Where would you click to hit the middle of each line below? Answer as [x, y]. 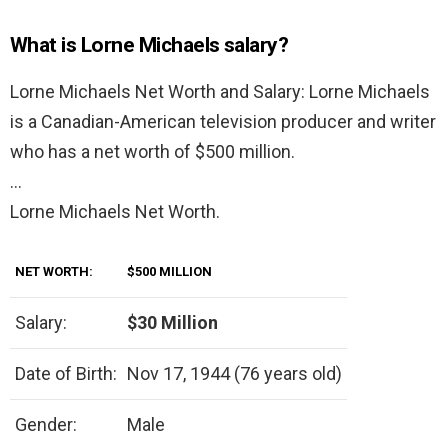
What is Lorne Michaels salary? [149, 45]
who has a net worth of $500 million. [152, 152]
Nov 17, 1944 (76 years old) [234, 374]
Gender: [46, 425]
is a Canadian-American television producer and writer [223, 122]
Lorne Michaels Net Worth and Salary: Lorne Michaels [220, 92]
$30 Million [172, 323]
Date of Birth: [66, 374]
